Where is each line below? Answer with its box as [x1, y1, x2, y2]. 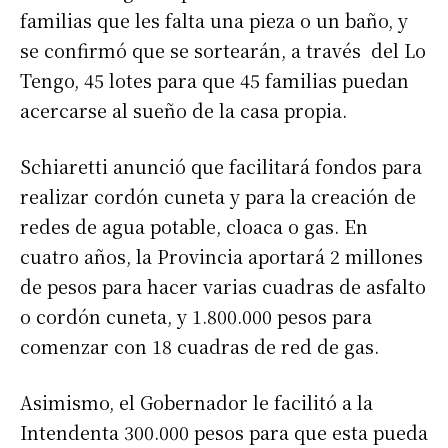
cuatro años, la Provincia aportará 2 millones [20, 243, 423, 270]
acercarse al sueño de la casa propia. [20, 97, 347, 124]
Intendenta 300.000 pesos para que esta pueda [20, 419, 428, 446]
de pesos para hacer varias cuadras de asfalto [20, 273, 426, 300]
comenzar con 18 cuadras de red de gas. [20, 333, 379, 360]
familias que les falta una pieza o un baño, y [20, 7, 408, 34]
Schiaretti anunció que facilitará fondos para [20, 153, 422, 180]
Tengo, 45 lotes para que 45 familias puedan [20, 67, 409, 94]
